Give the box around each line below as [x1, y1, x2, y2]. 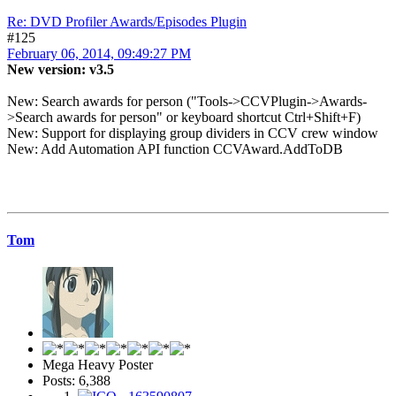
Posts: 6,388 [42, 373, 110, 389]
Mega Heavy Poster [42, 357, 153, 373]
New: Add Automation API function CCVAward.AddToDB [7, 141, 343, 156]
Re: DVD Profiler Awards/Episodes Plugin [7, 13, 247, 29]
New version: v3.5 [7, 61, 114, 77]
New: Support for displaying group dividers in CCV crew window [7, 125, 378, 141]
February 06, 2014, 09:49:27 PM [7, 45, 191, 61]
